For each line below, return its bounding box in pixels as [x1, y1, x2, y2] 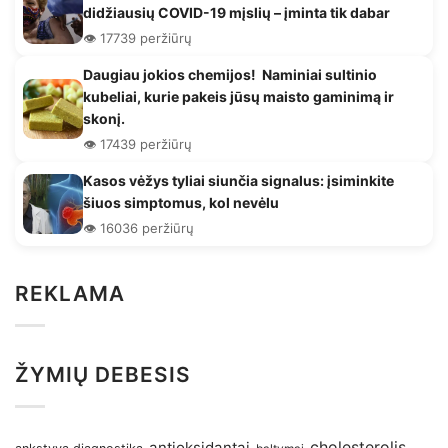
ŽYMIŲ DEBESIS [15, 362, 192, 388]
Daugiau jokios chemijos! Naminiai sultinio [83, 66, 377, 84]
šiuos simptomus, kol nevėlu [83, 194, 279, 212]
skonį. [83, 110, 125, 128]
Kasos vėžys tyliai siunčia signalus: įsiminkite [83, 172, 394, 190]
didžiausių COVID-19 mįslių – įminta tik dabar [83, 4, 390, 22]
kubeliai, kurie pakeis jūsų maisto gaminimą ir [83, 88, 394, 106]
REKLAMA [15, 281, 126, 307]
